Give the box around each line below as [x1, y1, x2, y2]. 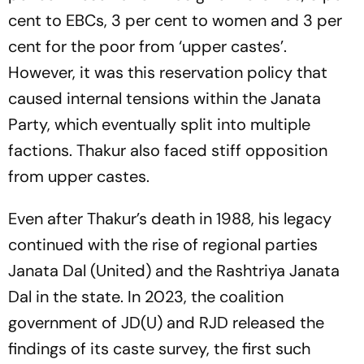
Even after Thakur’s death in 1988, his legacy [8, 207, 331, 229]
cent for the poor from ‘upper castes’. [8, 35, 287, 57]
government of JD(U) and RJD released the [8, 311, 324, 333]
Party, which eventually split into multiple [8, 113, 310, 135]
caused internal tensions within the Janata [8, 87, 321, 109]
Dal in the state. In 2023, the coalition [8, 285, 284, 307]
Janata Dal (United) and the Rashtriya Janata [8, 259, 340, 281]
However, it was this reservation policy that [8, 61, 327, 83]
